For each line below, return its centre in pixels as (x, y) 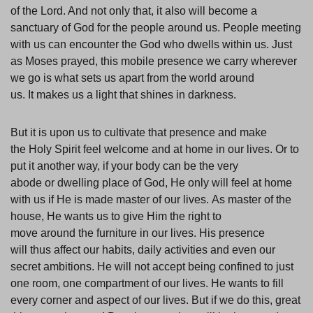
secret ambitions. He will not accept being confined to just (152, 267)
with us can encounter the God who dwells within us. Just (151, 45)
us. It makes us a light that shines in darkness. (126, 95)
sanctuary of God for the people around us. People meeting (156, 28)
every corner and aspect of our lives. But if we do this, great (155, 300)
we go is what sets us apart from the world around (132, 78)
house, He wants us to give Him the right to (116, 217)
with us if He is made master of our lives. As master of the (151, 200)
